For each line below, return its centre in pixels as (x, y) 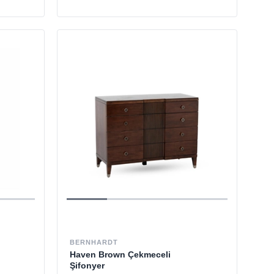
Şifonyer (87, 265)
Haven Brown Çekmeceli (120, 254)
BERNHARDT (94, 242)
